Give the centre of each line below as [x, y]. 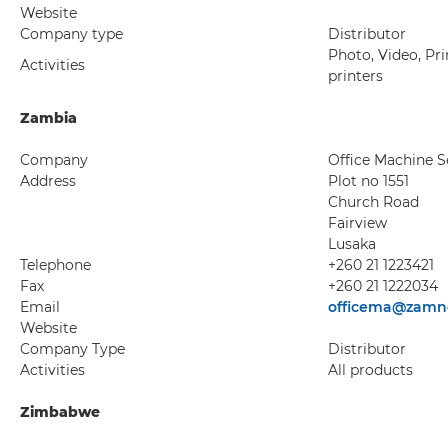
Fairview [357, 223]
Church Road [373, 202]
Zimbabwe [60, 412]
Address [48, 181]
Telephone [55, 265]
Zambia [48, 118]
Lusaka [352, 244]
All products [370, 370]
